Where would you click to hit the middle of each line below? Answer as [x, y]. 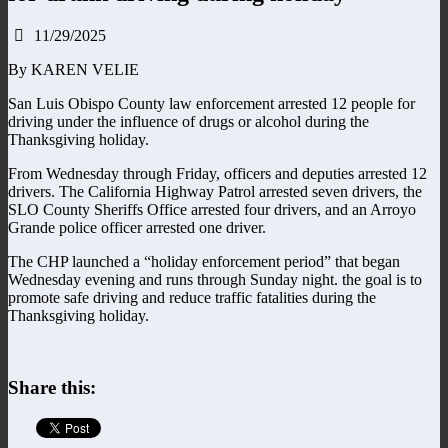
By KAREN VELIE [73, 69]
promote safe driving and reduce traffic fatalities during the [192, 297]
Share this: [52, 388]
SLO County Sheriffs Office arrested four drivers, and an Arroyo [212, 209]
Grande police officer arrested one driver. [137, 227]
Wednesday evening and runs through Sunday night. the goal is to [215, 279]
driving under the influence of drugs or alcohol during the [188, 121]
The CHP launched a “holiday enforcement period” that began [204, 261]
